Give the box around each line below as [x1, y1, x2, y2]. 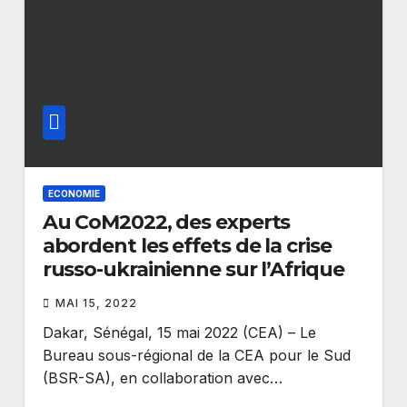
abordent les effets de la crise [42, 233, 332, 258]
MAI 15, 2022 [55, 296, 137, 310]
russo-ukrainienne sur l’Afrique [42, 257, 344, 282]
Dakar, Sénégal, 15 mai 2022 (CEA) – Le [42, 323, 316, 342]
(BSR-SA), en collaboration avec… [42, 369, 283, 387]
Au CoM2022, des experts [42, 210, 291, 234]
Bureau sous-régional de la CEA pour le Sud [42, 346, 351, 364]
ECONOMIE [47, 188, 100, 199]
